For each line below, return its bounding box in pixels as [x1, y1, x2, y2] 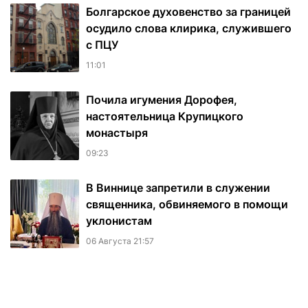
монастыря [86, 126, 148, 140]
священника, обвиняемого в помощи [86, 197, 288, 212]
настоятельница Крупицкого [86, 109, 243, 124]
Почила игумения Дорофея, [86, 93, 237, 107]
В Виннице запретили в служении [86, 181, 270, 195]
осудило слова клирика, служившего [86, 21, 291, 36]
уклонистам [86, 214, 152, 228]
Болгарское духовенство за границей [86, 5, 291, 19]
